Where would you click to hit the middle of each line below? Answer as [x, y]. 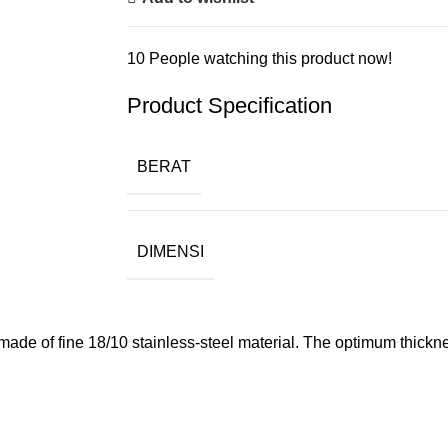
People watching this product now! [270, 58]
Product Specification [229, 105]
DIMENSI [170, 251]
